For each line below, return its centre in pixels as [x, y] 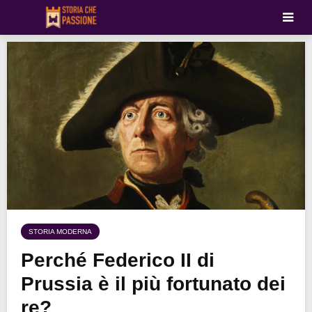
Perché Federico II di [118, 260]
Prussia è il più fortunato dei [153, 283]
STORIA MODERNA [60, 231]
